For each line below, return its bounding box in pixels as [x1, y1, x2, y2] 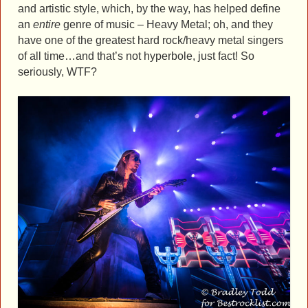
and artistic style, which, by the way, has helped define [18, 3, 280, 15]
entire [33, 19, 63, 31]
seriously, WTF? [18, 66, 97, 78]
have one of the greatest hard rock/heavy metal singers [18, 34, 283, 47]
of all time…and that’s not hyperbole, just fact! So [18, 50, 254, 63]
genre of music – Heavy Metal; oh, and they [63, 19, 273, 31]
